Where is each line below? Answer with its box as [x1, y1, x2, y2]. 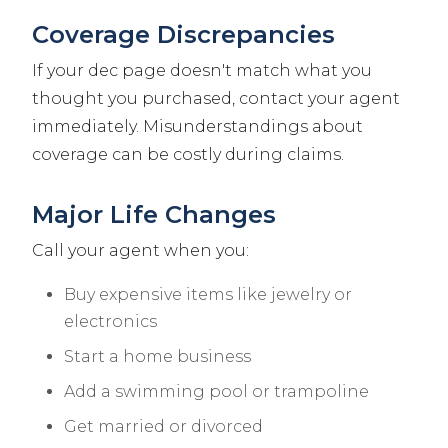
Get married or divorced [64, 417, 263, 437]
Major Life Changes [32, 200, 276, 230]
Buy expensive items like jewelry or [64, 285, 352, 305]
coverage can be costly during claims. [32, 145, 344, 165]
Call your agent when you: [32, 241, 249, 261]
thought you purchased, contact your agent [32, 89, 400, 109]
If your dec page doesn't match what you [32, 61, 372, 81]
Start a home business [64, 347, 251, 367]
